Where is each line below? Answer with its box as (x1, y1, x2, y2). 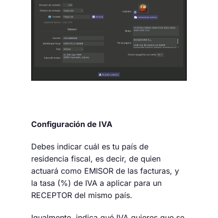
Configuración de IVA (31, 119, 112, 129)
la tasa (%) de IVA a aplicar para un (31, 178, 162, 188)
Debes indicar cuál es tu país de (31, 141, 148, 151)
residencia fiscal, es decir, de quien (31, 153, 161, 163)
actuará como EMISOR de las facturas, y (31, 165, 179, 176)
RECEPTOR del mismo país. (31, 190, 132, 200)
